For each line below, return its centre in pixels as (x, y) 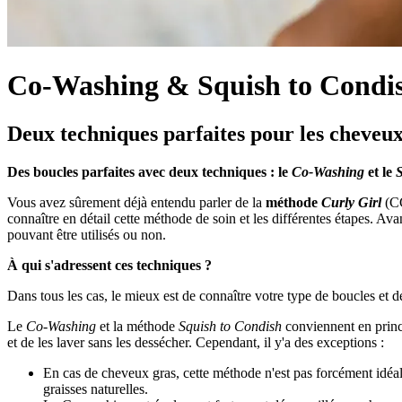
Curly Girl (351, 202)
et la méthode (137, 326)
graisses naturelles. (96, 389)
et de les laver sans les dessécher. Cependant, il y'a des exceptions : (196, 342)
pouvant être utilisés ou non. (87, 234)
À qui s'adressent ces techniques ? (109, 265)
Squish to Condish (230, 326)
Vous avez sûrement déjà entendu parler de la (136, 202)
